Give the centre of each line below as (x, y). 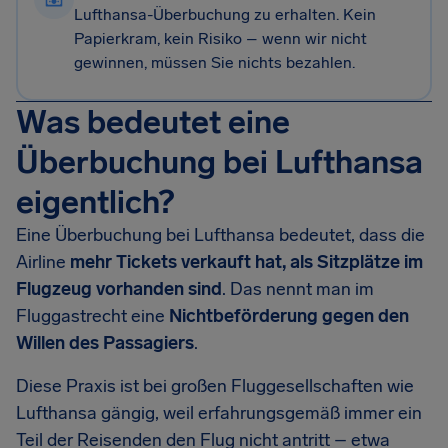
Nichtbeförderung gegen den (289, 316)
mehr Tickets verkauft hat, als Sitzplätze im (246, 262)
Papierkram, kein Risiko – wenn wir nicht (220, 38)
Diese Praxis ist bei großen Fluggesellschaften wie (215, 386)
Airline (43, 262)
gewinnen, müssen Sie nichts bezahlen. (214, 62)
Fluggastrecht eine (92, 316)
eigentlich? (95, 202)
